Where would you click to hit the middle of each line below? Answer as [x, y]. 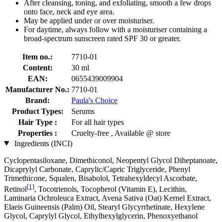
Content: [37, 67]
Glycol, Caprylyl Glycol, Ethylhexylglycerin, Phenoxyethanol [101, 216]
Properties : [37, 133]
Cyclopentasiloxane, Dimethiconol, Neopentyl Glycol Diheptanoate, [111, 160]
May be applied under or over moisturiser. [89, 20]
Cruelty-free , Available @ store [121, 133]
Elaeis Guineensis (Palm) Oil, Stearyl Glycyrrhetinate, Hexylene [104, 207]
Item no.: [37, 56]
